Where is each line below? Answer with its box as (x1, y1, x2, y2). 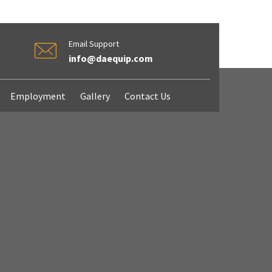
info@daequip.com (68, 52, 153, 65)
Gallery (80, 90, 110, 103)
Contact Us (124, 90, 171, 103)
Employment (10, 90, 66, 103)
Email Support (68, 38, 119, 50)
